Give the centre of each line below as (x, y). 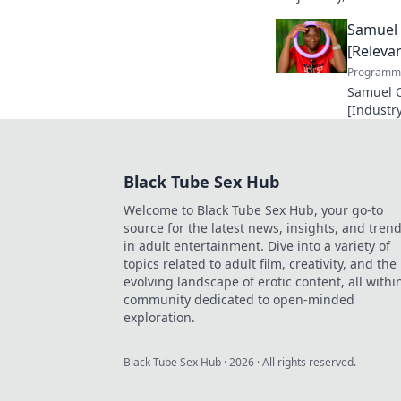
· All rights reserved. (305, 362)
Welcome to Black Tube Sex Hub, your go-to (253, 210)
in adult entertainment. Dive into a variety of (257, 246)
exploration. (159, 317)
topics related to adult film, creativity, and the (260, 264)
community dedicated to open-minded (239, 299)
